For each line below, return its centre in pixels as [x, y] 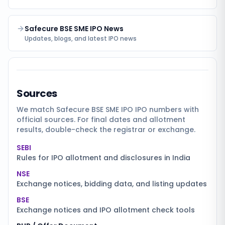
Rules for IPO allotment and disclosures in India [103, 158]
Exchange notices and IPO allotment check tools [106, 210]
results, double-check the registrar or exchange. [106, 130]
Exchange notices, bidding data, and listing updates [112, 184]
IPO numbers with [166, 109]
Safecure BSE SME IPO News [74, 29]
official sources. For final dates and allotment [101, 120]
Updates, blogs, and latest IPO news [81, 38]
